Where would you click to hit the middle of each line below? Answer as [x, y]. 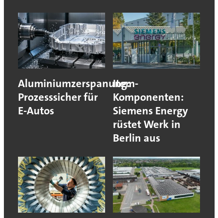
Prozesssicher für [58, 97]
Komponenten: [148, 97]
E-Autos [36, 110]
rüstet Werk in [147, 124]
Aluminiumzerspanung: [74, 83]
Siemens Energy [150, 110]
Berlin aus [136, 138]
